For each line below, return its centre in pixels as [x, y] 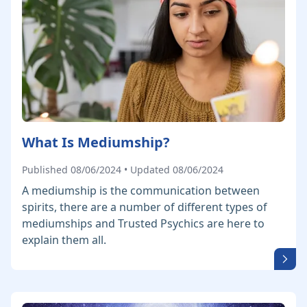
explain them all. [64, 240]
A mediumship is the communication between [141, 191]
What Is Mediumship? [96, 142]
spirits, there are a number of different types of [145, 207]
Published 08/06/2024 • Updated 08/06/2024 [123, 170]
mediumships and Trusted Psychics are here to [143, 223]
